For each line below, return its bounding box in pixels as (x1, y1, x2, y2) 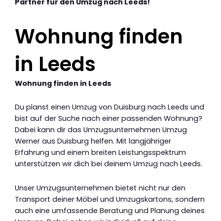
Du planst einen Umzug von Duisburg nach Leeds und (15, 102, 204, 112)
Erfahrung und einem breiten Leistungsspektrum (15, 147, 186, 158)
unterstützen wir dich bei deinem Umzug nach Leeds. (15, 159, 202, 169)
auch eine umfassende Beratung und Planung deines (15, 205, 205, 216)
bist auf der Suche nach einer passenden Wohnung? (15, 113, 202, 124)
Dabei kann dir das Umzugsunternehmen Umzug (15, 125, 187, 135)
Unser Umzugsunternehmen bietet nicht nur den (15, 183, 185, 193)
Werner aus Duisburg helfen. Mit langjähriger (15, 136, 171, 147)
